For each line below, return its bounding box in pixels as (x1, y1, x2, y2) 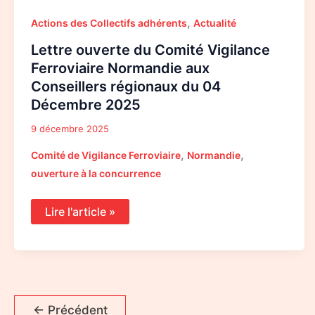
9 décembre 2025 (31, 122, 109, 134)
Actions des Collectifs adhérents (31, 16, 187, 29)
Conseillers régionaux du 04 (31, 77, 221, 95)
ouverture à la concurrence (31, 167, 161, 180)
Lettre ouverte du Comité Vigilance (31, 41, 270, 58)
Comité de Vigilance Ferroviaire (31, 149, 181, 162)
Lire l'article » (45, 205, 115, 219)
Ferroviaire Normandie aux (31, 59, 210, 77)
